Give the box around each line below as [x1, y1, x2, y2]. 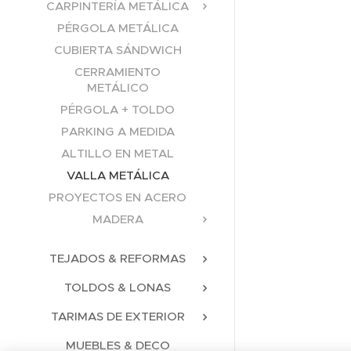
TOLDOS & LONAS [64, 279, 171, 295]
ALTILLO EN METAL [61, 145, 174, 161]
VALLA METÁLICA [66, 167, 169, 183]
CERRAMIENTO [74, 63, 161, 79]
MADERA [92, 211, 143, 226]
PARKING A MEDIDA [60, 123, 175, 139]
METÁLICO [86, 79, 149, 95]
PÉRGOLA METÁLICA [56, 20, 179, 35]
